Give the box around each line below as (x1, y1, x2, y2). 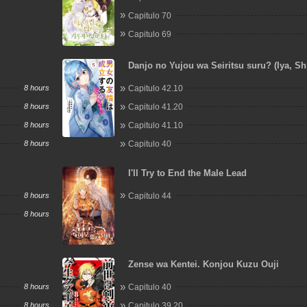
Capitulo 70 (128, 10, 172, 21)
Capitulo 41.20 (128, 102, 184, 112)
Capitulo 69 (128, 29, 172, 39)
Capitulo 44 (128, 191, 172, 201)
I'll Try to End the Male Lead (128, 167, 247, 178)
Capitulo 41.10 (128, 121, 184, 130)
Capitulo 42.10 (128, 84, 184, 93)
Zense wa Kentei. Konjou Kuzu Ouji (128, 259, 280, 269)
